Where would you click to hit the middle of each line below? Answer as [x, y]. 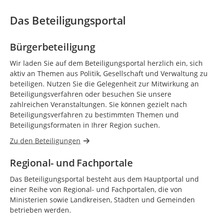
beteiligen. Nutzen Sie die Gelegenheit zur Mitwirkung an [104, 83]
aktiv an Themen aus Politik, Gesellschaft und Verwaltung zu [109, 73]
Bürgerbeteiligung [53, 47]
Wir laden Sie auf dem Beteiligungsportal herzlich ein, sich [106, 63]
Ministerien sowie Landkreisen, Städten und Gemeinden [102, 199]
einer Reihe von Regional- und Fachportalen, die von [96, 189]
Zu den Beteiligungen [45, 140]
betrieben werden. [41, 210]
